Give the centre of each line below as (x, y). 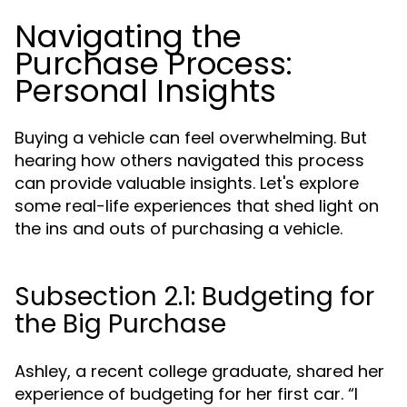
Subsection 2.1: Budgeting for (194, 297)
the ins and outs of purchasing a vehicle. (179, 228)
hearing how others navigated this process (189, 160)
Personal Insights (145, 91)
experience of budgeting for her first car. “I (186, 394)
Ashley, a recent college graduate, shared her (199, 371)
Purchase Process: (154, 64)
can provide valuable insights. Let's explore (187, 183)
